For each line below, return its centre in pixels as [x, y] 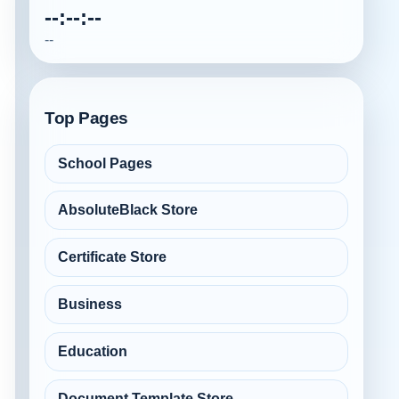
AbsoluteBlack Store [128, 210]
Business [90, 305]
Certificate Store [113, 257]
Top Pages [86, 118]
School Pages [106, 163]
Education [93, 351]
